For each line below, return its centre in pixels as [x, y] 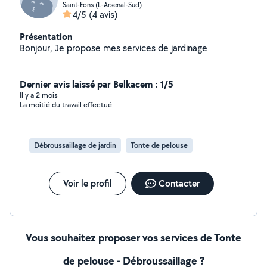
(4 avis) [103, 15]
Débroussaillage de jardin [75, 145]
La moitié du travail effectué [66, 105]
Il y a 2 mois [39, 95]
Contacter [179, 183]
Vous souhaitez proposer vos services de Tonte [133, 237]
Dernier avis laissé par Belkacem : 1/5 [97, 84]
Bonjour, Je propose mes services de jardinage [131, 48]
